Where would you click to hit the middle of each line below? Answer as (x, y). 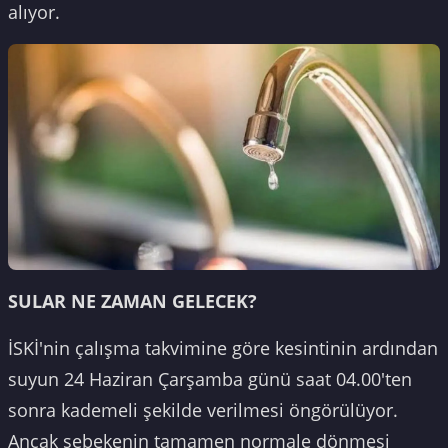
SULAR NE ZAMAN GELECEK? (132, 301)
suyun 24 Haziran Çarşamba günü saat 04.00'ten (210, 379)
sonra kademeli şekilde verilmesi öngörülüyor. (203, 410)
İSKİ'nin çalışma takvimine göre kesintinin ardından (223, 348)
